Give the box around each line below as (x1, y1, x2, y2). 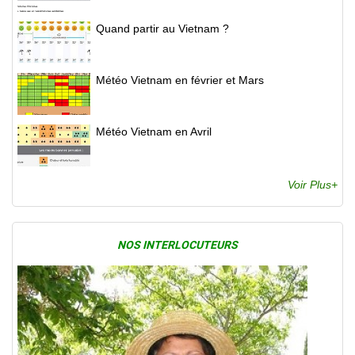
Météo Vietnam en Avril (96, 125, 212, 139)
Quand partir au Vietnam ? (96, 22, 229, 36)
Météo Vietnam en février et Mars (96, 74, 264, 87)
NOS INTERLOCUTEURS (117, 239, 238, 252)
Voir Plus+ (288, 178, 338, 192)
